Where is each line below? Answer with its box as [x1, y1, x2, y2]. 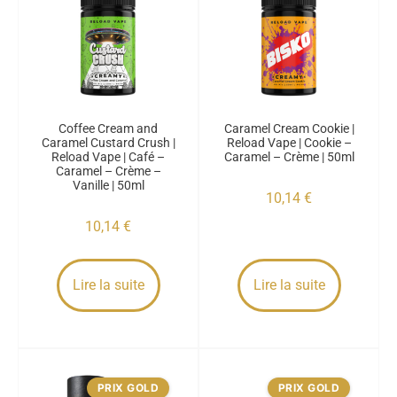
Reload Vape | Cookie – [226, 136, 352, 150]
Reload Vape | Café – [51, 150, 165, 164]
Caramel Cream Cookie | [223, 121, 354, 136]
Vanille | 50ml [72, 178, 144, 192]
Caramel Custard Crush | [41, 136, 175, 150]
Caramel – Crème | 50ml [223, 150, 354, 164]
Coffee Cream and [58, 121, 158, 136]
